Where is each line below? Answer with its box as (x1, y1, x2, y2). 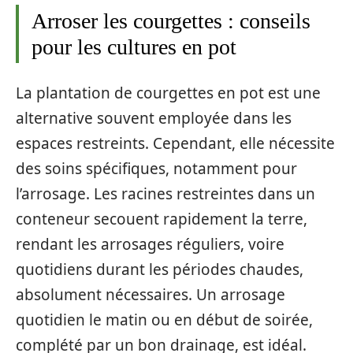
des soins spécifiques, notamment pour (16, 158, 297, 180)
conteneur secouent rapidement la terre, (16, 209, 307, 230)
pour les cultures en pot (32, 34, 236, 59)
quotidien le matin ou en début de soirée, (16, 310, 313, 331)
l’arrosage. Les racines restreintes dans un (16, 184, 315, 205)
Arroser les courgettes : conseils (32, 8, 310, 33)
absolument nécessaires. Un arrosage (16, 284, 285, 306)
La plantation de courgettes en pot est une (16, 83, 321, 104)
